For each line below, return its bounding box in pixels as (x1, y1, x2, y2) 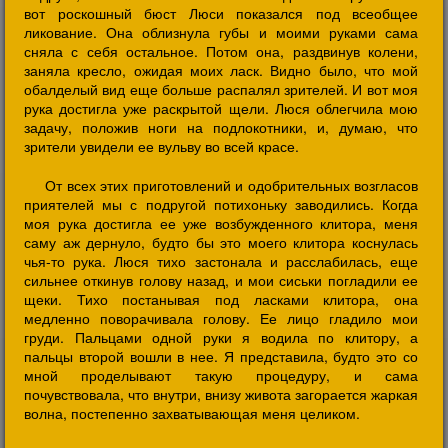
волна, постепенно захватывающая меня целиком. (24, 403, 360, 423)
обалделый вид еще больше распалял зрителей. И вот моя (24, 79, 418, 99)
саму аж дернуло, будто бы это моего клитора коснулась (24, 232, 418, 252)
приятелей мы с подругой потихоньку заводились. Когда (24, 194, 418, 214)
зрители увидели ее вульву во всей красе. (24, 136, 299, 156)
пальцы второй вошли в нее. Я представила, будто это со (24, 346, 418, 366)
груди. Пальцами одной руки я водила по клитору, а (24, 327, 418, 347)
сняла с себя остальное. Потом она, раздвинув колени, (24, 41, 418, 61)
